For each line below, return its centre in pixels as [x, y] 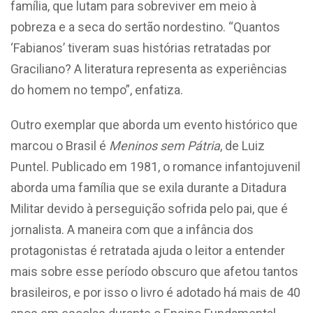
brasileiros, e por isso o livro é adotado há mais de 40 [155, 292]
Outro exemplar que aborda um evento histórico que [154, 124]
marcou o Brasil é [60, 145]
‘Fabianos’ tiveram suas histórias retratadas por [141, 48]
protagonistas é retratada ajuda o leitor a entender [148, 250]
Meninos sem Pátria [165, 145]
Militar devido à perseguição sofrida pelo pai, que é [149, 208]
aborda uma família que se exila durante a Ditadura [148, 187]
